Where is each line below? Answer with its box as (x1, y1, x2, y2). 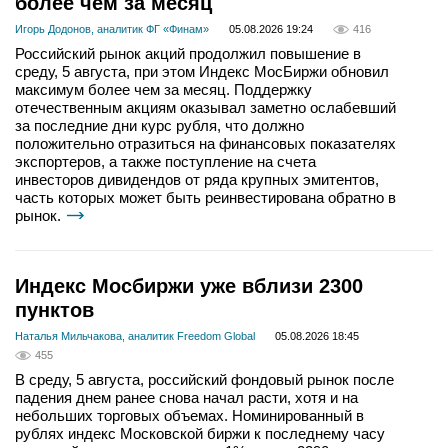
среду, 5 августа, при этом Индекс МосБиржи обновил (15, 63, 389, 81)
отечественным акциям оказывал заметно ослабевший (15, 99, 396, 117)
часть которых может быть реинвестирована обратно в (15, 189, 396, 207)
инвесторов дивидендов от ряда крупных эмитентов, (15, 171, 379, 189)
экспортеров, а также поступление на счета (15, 153, 316, 171)
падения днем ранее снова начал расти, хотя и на (15, 389, 358, 407)
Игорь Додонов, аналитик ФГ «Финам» (15, 23, 209, 36)
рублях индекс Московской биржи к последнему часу (15, 425, 385, 443)
